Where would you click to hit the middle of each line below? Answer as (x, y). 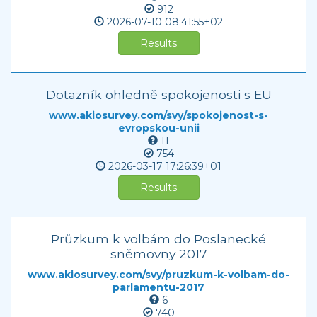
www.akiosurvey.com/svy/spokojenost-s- (158, 115)
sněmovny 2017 (158, 254)
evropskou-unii (158, 128)
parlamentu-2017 (158, 287)
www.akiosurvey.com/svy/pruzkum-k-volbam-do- (158, 275)
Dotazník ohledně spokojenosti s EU (158, 94)
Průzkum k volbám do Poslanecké (158, 239)
